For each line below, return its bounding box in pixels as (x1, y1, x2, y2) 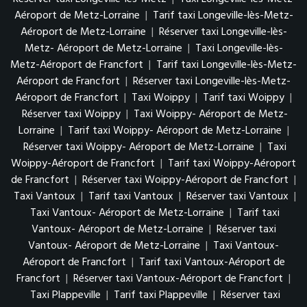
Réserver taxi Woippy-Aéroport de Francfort (82, 171, 288, 189)
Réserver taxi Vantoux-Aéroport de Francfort (73, 269, 283, 288)
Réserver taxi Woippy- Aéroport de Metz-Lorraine (23, 138, 254, 156)
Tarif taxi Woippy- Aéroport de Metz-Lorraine (67, 121, 282, 140)
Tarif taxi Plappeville (113, 286, 208, 304)
